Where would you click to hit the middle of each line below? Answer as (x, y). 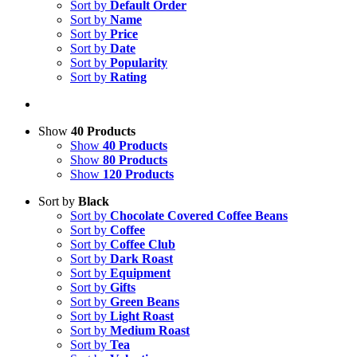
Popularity (139, 63)
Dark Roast (141, 259)
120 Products (138, 174)
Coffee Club (143, 244)
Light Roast (142, 316)
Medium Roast (150, 330)
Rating (128, 77)
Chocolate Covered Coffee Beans (199, 216)
